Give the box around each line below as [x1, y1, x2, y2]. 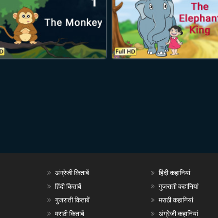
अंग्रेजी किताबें [54, 169, 89, 177]
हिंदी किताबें [54, 182, 81, 190]
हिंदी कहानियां [159, 169, 191, 177]
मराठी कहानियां [159, 196, 194, 204]
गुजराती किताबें [54, 196, 90, 204]
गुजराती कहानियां [159, 182, 199, 190]
